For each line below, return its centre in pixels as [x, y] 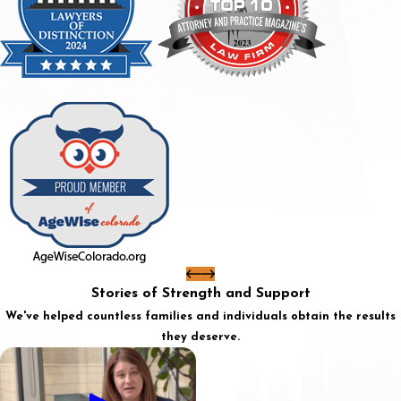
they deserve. [200, 337]
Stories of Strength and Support [200, 293]
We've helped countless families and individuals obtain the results [200, 316]
